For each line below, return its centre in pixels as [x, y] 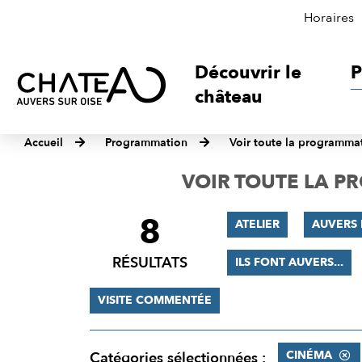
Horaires [329, 18]
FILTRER [123, 223]
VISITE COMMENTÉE [154, 300]
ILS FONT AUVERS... [289, 262]
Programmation [146, 143]
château [229, 97]
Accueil [44, 143]
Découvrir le [248, 73]
